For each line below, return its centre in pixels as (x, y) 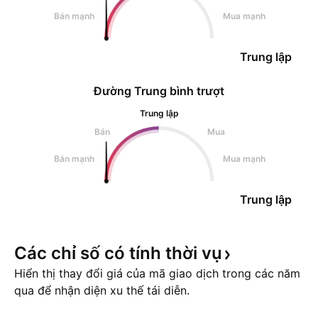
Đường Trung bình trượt (159, 91)
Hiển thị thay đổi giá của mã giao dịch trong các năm (157, 273)
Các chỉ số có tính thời (108, 253)
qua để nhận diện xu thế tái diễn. (102, 290)
